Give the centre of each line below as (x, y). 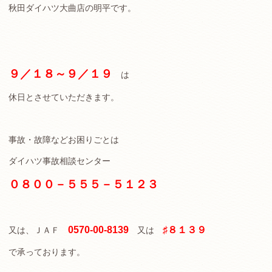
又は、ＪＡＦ (38, 230)
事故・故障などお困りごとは (64, 140)
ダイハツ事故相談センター (59, 161)
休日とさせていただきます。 (64, 97)
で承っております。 (47, 252)
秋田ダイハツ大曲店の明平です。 (72, 8)
